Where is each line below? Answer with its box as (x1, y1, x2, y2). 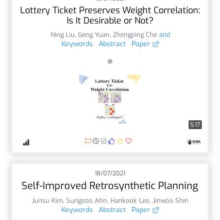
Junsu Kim (31, 196, 63, 205)
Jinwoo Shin (152, 196, 189, 205)
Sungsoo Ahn (66, 196, 107, 205)
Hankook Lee (110, 196, 149, 205)
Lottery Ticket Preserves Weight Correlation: (20, 4, 200, 16)
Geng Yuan (78, 30, 110, 39)
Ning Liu (50, 30, 75, 39)
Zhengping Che (112, 30, 157, 39)
